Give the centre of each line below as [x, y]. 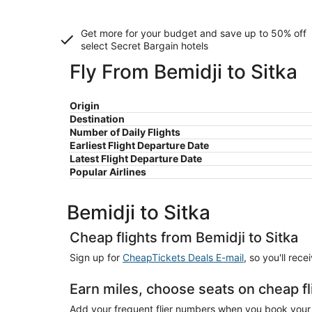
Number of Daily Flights [125, 132]
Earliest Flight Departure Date [139, 145]
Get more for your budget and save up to [176, 33]
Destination [97, 119]
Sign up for [96, 257]
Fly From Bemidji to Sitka [184, 72]
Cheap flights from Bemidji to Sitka [184, 237]
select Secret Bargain [130, 46]
